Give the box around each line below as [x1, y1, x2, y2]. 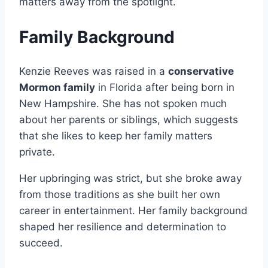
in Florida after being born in [95, 81, 234, 93]
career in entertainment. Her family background [19, 204, 248, 217]
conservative [168, 65, 234, 77]
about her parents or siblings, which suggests [19, 113, 238, 126]
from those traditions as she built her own [19, 188, 220, 200]
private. [19, 145, 55, 158]
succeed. [19, 236, 63, 249]
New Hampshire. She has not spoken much [19, 97, 227, 109]
